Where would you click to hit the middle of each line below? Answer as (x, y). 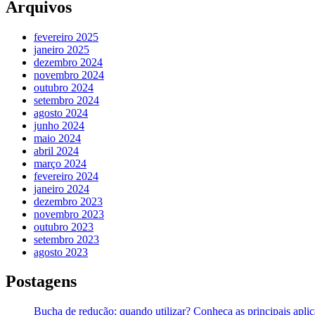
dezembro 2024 (68, 62)
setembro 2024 (66, 100)
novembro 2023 (69, 214)
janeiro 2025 (62, 49)
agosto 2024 (61, 112)
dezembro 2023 (68, 201)
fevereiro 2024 (66, 176)
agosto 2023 (61, 252)
